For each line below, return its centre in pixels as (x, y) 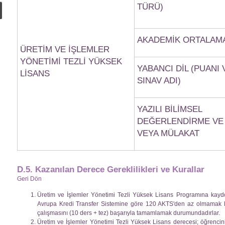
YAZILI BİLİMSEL (170, 109)
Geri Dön (29, 179)
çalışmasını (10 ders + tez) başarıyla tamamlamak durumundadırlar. (129, 213)
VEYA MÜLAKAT (168, 133)
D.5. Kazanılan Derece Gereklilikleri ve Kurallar (111, 169)
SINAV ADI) (159, 81)
